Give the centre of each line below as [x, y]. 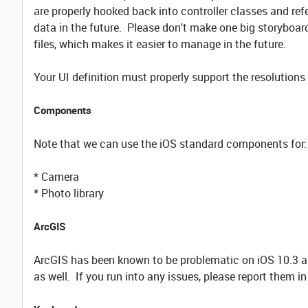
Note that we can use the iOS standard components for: [170, 144]
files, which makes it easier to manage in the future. [160, 44]
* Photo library [70, 193]
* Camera [56, 177]
